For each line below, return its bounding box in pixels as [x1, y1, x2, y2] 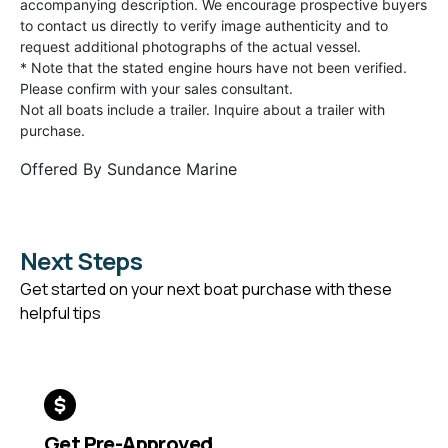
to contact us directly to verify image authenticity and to [20, 17, 388, 35]
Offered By [20, 159, 107, 180]
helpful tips [20, 302, 101, 325]
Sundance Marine [107, 159, 237, 180]
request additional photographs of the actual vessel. [20, 38, 361, 56]
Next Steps [20, 244, 142, 278]
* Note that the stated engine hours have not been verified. [20, 59, 407, 77]
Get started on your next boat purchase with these [20, 278, 392, 301]
